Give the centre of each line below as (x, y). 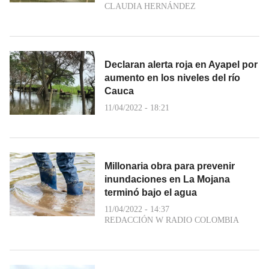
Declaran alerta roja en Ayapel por (181, 64)
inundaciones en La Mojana (167, 179)
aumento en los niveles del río (172, 77)
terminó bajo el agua (151, 192)
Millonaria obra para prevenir (170, 166)
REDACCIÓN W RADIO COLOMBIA (172, 220)
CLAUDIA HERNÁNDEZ (150, 6)
